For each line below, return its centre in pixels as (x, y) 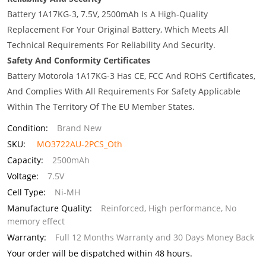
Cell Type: (26, 192)
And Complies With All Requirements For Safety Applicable (124, 91)
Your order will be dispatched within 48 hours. (100, 253)
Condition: (28, 128)
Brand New (79, 128)
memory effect (36, 221)
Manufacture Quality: (50, 208)
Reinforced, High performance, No (169, 208)
